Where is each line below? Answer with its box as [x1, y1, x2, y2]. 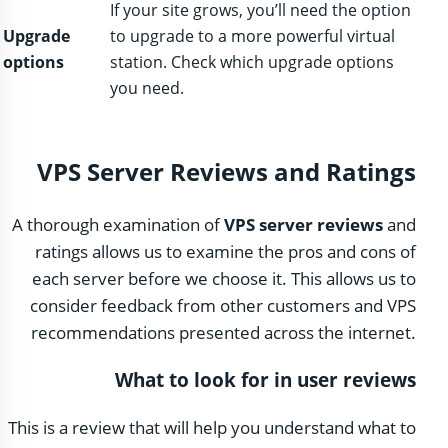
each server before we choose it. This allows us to [32, 267, 416, 291]
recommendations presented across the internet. [31, 321, 416, 345]
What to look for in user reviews [115, 367, 416, 393]
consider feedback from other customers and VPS [30, 294, 416, 318]
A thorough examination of [12, 213, 224, 237]
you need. [110, 77, 184, 100]
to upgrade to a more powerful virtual [110, 25, 395, 48]
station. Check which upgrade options [110, 51, 394, 74]
